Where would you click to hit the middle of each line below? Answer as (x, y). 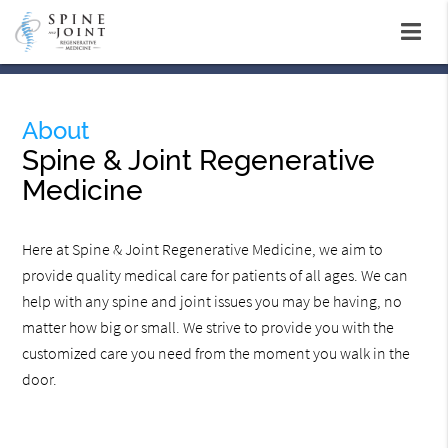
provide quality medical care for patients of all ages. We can (215, 275)
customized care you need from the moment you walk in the (216, 353)
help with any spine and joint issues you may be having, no (212, 301)
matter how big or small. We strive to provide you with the (208, 327)
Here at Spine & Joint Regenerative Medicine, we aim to (203, 249)
